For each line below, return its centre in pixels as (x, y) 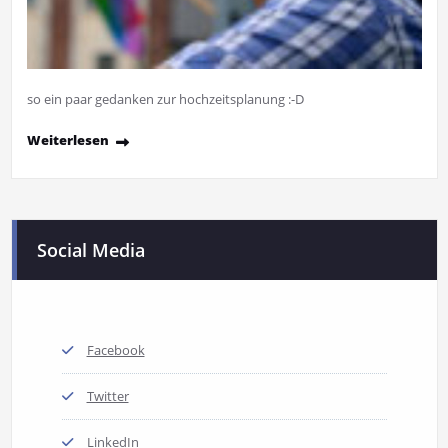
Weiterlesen (67, 139)
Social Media (90, 249)
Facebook (115, 349)
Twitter (107, 395)
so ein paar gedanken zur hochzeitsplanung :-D (165, 98)
